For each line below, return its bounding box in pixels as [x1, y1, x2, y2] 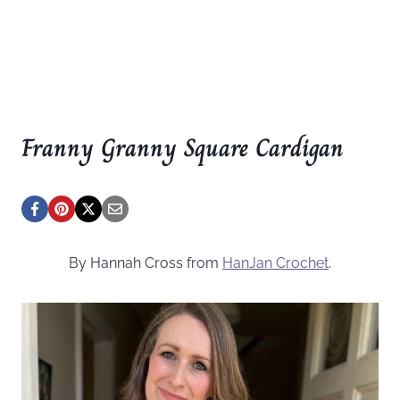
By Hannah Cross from [69, 254, 222, 271]
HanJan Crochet [222, 254, 329, 271]
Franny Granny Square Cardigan [21, 128, 344, 167]
